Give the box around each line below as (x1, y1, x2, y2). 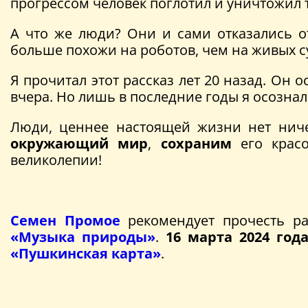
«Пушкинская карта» (10, 243, 161, 263)
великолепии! (10, 150, 102, 169)
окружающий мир (10, 133, 148, 153)
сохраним (160, 133, 232, 153)
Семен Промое (10, 210, 120, 230)
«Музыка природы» (10, 227, 155, 246)
